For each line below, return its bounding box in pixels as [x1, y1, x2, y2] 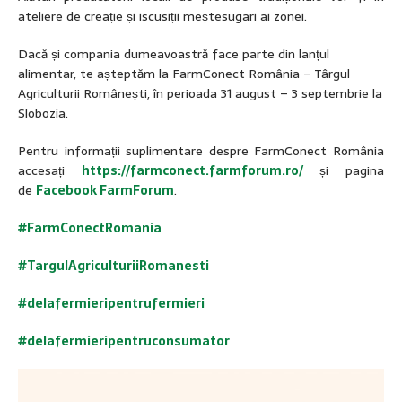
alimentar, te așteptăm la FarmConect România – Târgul [18, 64, 350, 83]
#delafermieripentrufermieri [18, 293, 205, 313]
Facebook [36, 180, 97, 200]
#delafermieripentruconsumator [18, 331, 230, 351]
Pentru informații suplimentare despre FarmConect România [18, 141, 384, 161]
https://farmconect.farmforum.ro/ [81, 161, 303, 180]
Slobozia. [18, 103, 68, 123]
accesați [18, 161, 82, 180]
